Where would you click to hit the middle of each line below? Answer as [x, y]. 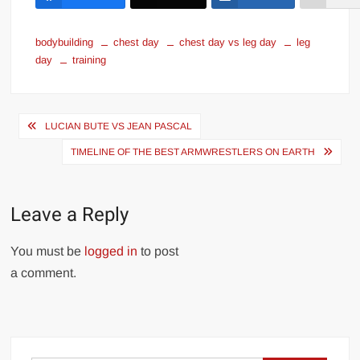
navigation [66, 152]
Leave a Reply [70, 215]
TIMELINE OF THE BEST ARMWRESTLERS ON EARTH [192, 152]
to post [158, 252]
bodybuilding [65, 43]
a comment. [44, 273]
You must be [48, 252]
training [90, 60]
